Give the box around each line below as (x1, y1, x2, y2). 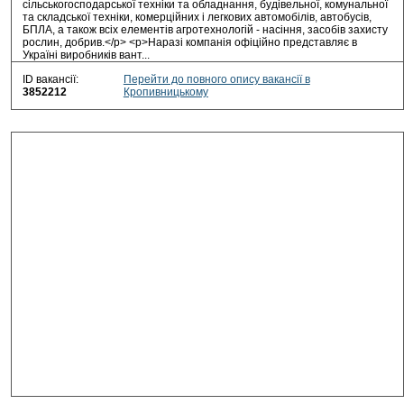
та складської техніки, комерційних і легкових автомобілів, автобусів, (23, 11, 372, 23)
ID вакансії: (23, 73, 78, 86)
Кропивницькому (123, 86, 208, 98)
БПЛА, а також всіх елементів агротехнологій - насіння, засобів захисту (23, 23, 388, 36)
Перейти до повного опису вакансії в (123, 73, 310, 86)
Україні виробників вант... (23, 49, 150, 61)
